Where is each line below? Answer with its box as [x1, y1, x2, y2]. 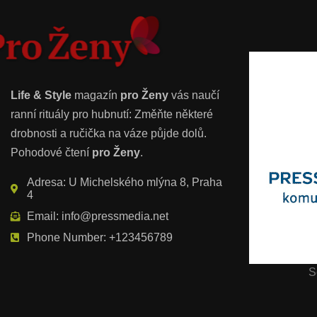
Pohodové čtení [11, 146, 92, 159]
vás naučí [168, 89, 219, 102]
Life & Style [11, 89, 71, 102]
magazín [71, 89, 120, 102]
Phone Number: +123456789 [26, 231, 173, 244]
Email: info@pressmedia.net [26, 210, 168, 223]
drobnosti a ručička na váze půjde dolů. [11, 127, 207, 140]
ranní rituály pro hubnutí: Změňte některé [11, 108, 213, 121]
